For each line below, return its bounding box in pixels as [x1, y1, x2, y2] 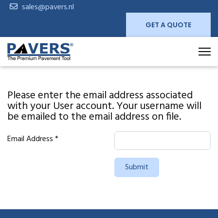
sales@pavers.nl [22, 1, 74, 14]
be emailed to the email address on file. [7, 109, 181, 126]
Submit [125, 161, 148, 174]
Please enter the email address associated [7, 87, 193, 104]
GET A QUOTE [145, 20, 191, 30]
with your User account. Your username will [7, 98, 201, 115]
